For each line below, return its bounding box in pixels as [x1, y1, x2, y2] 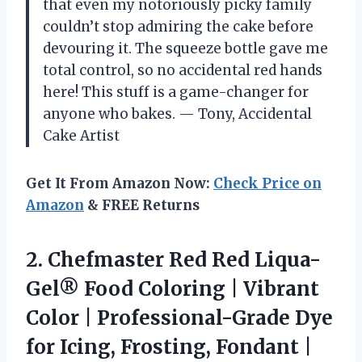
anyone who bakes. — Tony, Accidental [43, 104, 312, 123]
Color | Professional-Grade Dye [26, 305, 333, 330]
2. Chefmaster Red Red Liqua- [26, 246, 321, 272]
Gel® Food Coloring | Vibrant [26, 276, 319, 301]
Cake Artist [43, 126, 120, 145]
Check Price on [213, 174, 322, 192]
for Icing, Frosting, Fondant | [26, 334, 312, 360]
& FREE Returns [84, 196, 200, 214]
